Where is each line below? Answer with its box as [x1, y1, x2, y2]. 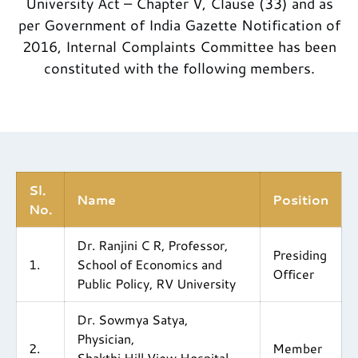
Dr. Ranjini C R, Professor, [77, 236, 228, 255]
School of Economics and [77, 255, 222, 274]
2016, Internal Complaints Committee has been [22, 36, 336, 58]
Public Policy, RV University [77, 274, 236, 293]
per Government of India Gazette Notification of [18, 14, 340, 36]
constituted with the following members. [43, 58, 315, 79]
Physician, [77, 329, 134, 348]
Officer [272, 265, 314, 284]
